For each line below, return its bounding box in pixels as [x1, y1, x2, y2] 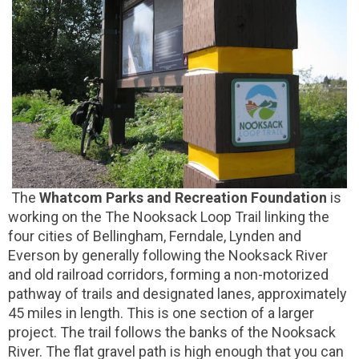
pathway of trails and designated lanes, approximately [8, 285, 347, 303]
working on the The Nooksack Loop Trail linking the [8, 208, 329, 226]
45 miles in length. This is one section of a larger [8, 305, 314, 322]
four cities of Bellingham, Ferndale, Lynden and [8, 228, 301, 245]
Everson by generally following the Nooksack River [8, 247, 328, 264]
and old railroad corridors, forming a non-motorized [8, 266, 329, 284]
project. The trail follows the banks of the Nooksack [8, 324, 336, 341]
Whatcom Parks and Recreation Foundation [39, 189, 327, 207]
